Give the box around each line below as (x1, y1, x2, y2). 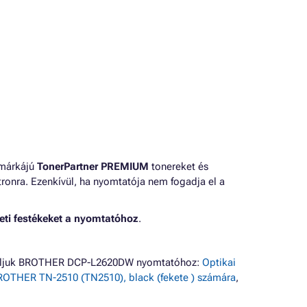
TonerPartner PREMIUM (37, 160, 149, 173)
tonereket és (149, 160, 208, 173)
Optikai (202, 256, 236, 269)
